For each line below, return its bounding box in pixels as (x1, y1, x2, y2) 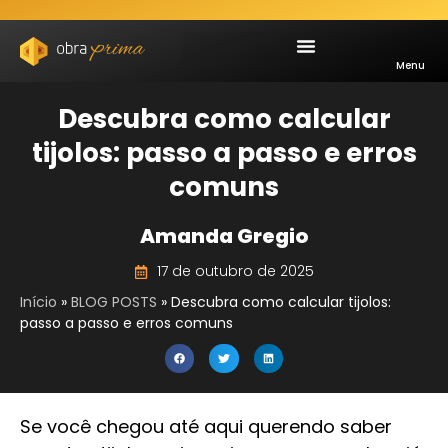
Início (20, 292, 57, 312)
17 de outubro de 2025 (156, 261, 314, 281)
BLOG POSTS (71, 292, 157, 312)
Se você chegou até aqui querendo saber (20, 414, 392, 440)
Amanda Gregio (140, 222, 308, 250)
